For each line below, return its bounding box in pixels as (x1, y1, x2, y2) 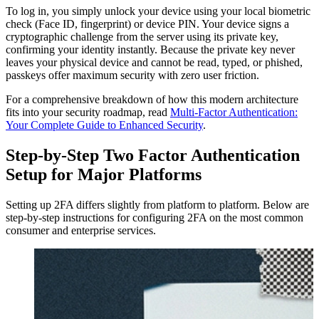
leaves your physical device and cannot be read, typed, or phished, (6, 56, 303, 68)
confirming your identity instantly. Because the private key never (6, 43, 295, 56)
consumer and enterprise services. (6, 224, 156, 236)
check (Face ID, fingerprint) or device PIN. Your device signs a (6, 17, 289, 30)
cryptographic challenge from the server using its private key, (6, 30, 278, 43)
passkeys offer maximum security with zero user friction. (6, 68, 259, 81)
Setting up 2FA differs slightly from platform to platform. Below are (6, 198, 309, 211)
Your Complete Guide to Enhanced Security (6, 118, 203, 131)
